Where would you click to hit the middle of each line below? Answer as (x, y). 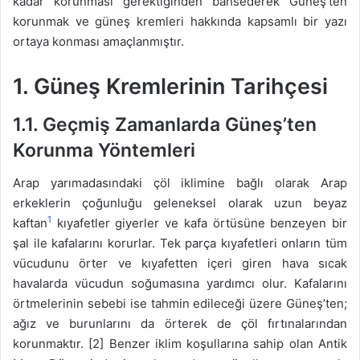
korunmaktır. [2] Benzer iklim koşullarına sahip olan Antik (180, 343)
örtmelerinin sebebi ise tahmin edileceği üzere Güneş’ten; (180, 303)
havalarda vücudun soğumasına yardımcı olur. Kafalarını (180, 283)
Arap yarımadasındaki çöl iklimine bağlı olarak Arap (180, 182)
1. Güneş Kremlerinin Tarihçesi (170, 86)
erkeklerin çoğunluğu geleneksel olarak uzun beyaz (180, 202)
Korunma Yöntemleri (104, 151)
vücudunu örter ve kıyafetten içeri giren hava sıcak (180, 263)
